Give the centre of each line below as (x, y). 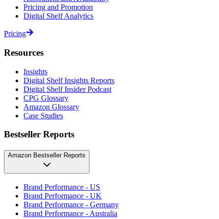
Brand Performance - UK (63, 196)
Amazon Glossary (51, 107)
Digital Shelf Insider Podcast (67, 89)
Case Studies (43, 115)
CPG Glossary (46, 98)
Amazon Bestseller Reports (47, 155)
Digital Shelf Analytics (58, 16)
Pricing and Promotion (58, 7)
